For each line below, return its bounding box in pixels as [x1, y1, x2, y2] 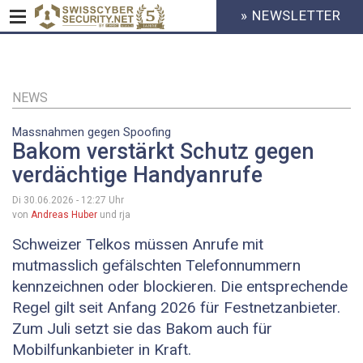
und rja [97, 209, 130, 221]
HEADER [204, 15, 254, 31]
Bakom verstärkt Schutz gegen [12, 139, 314, 165]
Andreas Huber [31, 209, 97, 221]
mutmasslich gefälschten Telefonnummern [12, 256, 301, 275]
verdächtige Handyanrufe [12, 162, 263, 189]
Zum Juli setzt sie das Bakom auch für [12, 319, 272, 339]
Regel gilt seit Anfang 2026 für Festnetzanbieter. [12, 298, 340, 318]
